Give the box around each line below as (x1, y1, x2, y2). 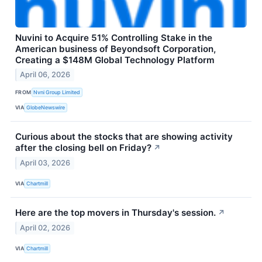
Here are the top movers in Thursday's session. (15, 207, 216, 219)
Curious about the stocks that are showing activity (15, 131, 233, 143)
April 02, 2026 (20, 223, 71, 233)
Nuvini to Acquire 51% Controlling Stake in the (15, 32, 212, 43)
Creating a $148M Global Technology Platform (15, 54, 215, 65)
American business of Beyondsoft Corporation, (15, 43, 216, 54)
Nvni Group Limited (33, 88, 81, 95)
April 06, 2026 (20, 70, 71, 80)
